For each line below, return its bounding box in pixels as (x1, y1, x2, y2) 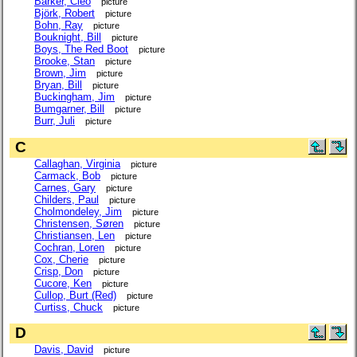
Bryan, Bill (34, 79, 82, 92)
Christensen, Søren (34, 217, 124, 229)
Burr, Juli (34, 115, 75, 127)
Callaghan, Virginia (34, 157, 120, 170)
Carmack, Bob (34, 169, 100, 182)
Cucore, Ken (34, 277, 92, 289)
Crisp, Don (34, 265, 83, 277)
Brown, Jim (34, 67, 86, 80)
